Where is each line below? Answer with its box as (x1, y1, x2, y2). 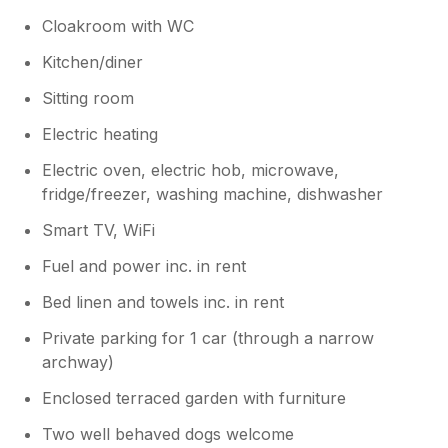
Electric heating (42, 123, 159, 144)
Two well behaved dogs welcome (42, 423, 295, 444)
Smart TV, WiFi (42, 219, 156, 240)
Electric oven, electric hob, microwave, (42, 159, 340, 180)
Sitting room (42, 87, 135, 108)
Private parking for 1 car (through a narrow (42, 327, 375, 348)
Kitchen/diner (42, 51, 144, 72)
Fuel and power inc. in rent (42, 255, 247, 276)
